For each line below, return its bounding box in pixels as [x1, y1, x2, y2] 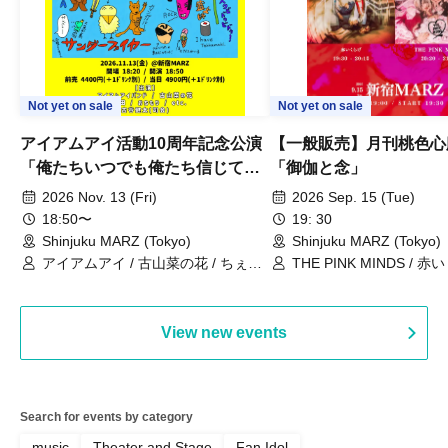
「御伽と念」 [270, 158, 366, 176]
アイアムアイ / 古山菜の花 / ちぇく [42, 254, 262, 271]
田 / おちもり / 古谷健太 [42, 272, 192, 289]
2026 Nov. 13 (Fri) [42, 188, 157, 205]
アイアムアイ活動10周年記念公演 [20, 134, 262, 152]
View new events [161, 323, 287, 341]
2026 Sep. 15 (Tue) [292, 188, 415, 205]
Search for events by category [20, 409, 193, 424]
